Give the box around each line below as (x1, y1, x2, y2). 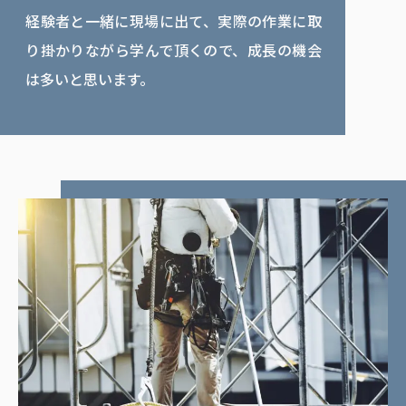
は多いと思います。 (25, 68, 155, 91)
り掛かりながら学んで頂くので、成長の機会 (25, 39, 322, 62)
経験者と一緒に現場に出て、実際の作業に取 (25, 10, 322, 33)
